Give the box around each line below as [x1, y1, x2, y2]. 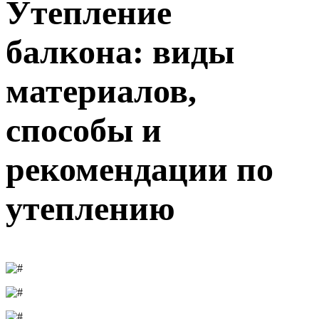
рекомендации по [6, 150, 273, 188]
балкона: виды [6, 32, 234, 70]
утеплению [6, 189, 175, 227]
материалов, [6, 71, 197, 110]
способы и [6, 110, 162, 149]
